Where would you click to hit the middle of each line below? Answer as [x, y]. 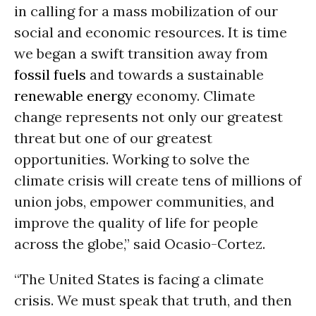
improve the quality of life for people [136, 223]
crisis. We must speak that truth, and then [153, 300]
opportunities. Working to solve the [132, 159]
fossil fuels [50, 74]
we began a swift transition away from [141, 53]
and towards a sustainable [175, 74]
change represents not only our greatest [148, 117]
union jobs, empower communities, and [144, 201]
